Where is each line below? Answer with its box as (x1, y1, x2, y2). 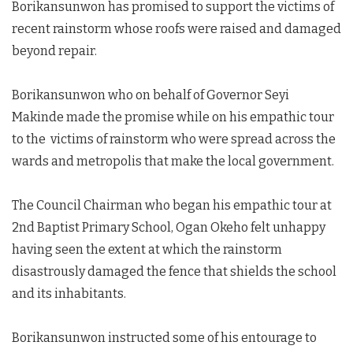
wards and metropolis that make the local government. (12, 154, 334, 169)
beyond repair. (12, 43, 97, 59)
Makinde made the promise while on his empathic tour (12, 110, 334, 125)
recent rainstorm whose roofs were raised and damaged (12, 21, 341, 37)
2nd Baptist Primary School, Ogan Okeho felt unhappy (12, 220, 325, 236)
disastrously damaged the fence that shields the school (12, 264, 336, 280)
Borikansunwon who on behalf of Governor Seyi (12, 87, 289, 103)
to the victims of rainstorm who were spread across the (12, 132, 336, 147)
